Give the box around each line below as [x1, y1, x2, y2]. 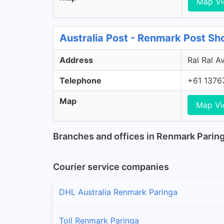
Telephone [59, 75, 101, 85]
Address [59, 54, 93, 65]
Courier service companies [53, 161, 169, 172]
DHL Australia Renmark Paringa [59, 186, 177, 197]
